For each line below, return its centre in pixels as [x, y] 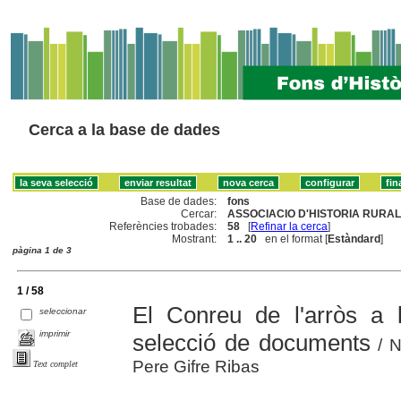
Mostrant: [195, 239]
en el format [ [293, 239]
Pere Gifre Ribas [196, 366]
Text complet [55, 363]
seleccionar [63, 311]
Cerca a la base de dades [124, 130]
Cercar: [199, 213]
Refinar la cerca [290, 226]
